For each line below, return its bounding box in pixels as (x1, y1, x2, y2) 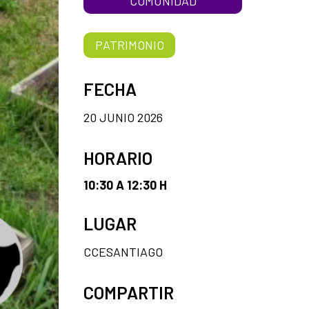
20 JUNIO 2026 (83, 109, 163, 125)
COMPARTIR (83, 281, 174, 303)
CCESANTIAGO (83, 243, 163, 259)
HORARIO (83, 147, 152, 168)
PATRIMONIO (94, 37, 164, 52)
